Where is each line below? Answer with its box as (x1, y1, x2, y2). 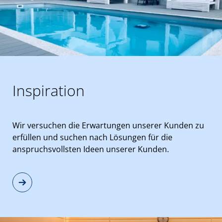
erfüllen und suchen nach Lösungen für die (12, 132, 172, 143)
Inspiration (12, 80, 85, 101)
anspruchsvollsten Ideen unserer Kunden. (12, 144, 169, 155)
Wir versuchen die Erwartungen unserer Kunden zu (12, 120, 204, 131)
